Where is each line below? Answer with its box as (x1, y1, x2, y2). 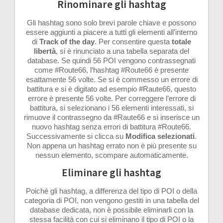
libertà (34, 47, 56, 56)
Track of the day (39, 37, 95, 46)
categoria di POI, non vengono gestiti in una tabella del (24, 196, 199, 205)
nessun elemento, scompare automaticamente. (35, 151, 188, 160)
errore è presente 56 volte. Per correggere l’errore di (27, 94, 196, 103)
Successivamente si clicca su (26, 132, 125, 141)
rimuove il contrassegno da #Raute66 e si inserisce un (23, 113, 200, 122)
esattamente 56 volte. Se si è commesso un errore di (25, 75, 198, 84)
